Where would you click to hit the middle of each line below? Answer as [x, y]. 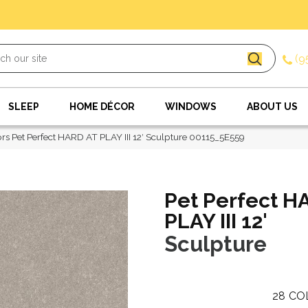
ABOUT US [272, 107]
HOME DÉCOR [102, 107]
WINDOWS [191, 107]
